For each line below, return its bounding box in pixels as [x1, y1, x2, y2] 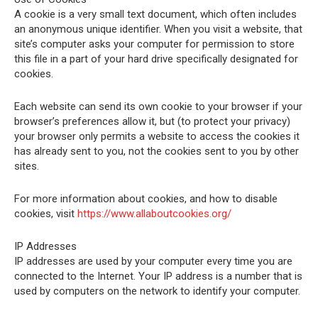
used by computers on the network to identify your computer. [14, 285, 300, 297]
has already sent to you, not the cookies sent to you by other [14, 145, 299, 158]
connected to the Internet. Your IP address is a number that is [14, 270, 302, 283]
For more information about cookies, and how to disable [14, 192, 278, 205]
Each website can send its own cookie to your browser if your [14, 100, 302, 113]
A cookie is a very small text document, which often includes [14, 8, 297, 21]
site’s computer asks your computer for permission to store [14, 38, 295, 50]
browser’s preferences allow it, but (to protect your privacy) [14, 115, 290, 128]
